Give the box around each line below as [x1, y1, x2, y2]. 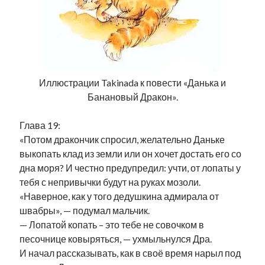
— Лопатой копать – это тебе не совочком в [20, 219, 205, 230]
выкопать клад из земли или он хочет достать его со [20, 148, 242, 159]
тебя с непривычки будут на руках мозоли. [20, 176, 201, 188]
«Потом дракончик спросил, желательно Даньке [20, 134, 225, 145]
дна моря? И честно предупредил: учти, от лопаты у [20, 162, 241, 173]
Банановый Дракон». [87, 91, 178, 102]
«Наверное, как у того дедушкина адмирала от [20, 190, 219, 202]
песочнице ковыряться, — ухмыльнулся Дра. [20, 233, 212, 244]
